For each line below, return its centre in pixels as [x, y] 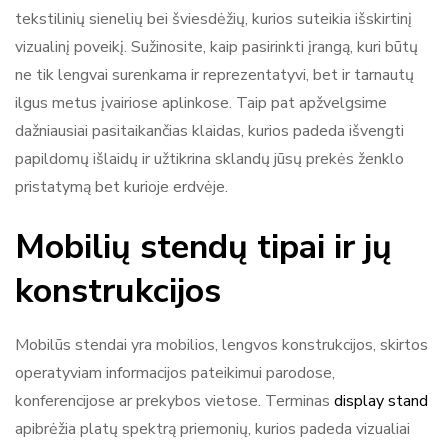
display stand [381, 400]
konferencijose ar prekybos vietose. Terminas [174, 400]
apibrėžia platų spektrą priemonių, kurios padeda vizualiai [212, 428]
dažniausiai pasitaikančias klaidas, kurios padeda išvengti [209, 130]
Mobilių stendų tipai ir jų [203, 246]
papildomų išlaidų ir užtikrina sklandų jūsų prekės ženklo [209, 158]
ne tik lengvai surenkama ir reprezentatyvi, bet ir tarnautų [214, 74]
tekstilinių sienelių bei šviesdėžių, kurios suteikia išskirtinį [213, 18]
